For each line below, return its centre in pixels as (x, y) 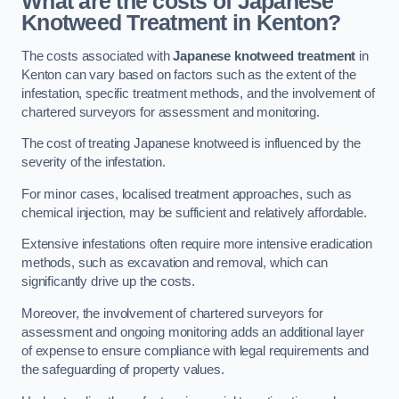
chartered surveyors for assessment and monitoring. (171, 112)
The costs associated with (98, 56)
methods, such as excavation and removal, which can (175, 263)
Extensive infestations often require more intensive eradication (197, 244)
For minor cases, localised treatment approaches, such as (187, 194)
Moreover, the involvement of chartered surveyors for (172, 314)
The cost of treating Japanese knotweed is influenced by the (191, 144)
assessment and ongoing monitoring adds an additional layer (193, 333)
